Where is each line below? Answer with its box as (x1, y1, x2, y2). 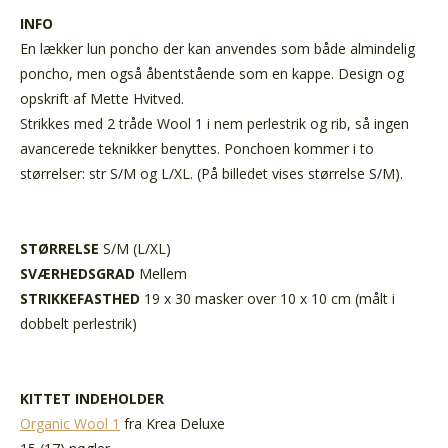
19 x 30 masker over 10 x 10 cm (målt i (144, 288, 395, 308)
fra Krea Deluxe (120, 413, 225, 433)
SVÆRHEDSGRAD (20, 263, 135, 283)
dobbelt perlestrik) (20, 313, 137, 333)
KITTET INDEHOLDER (20, 388, 164, 408)
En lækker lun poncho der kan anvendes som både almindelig (20, 38, 415, 58)
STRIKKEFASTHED (20, 288, 140, 308)
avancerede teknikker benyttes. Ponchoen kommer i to (20, 138, 374, 158)
